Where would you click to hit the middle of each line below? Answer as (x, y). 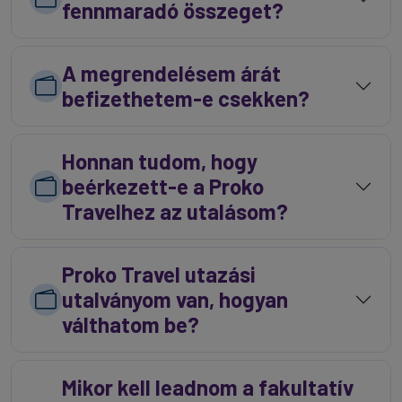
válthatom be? (131, 324)
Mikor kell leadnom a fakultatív (208, 387)
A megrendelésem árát (171, 73)
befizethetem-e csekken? (186, 98)
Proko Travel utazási (159, 274)
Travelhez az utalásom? (175, 211)
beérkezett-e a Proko (163, 186)
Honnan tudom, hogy (160, 161)
